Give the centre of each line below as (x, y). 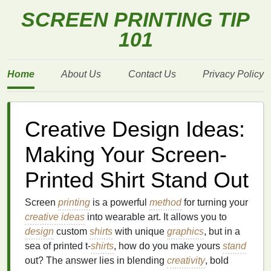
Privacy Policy (233, 74)
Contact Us (152, 74)
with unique (140, 231)
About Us (81, 74)
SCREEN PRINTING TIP (135, 20)
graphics (185, 231)
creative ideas (55, 217)
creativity (186, 260)
